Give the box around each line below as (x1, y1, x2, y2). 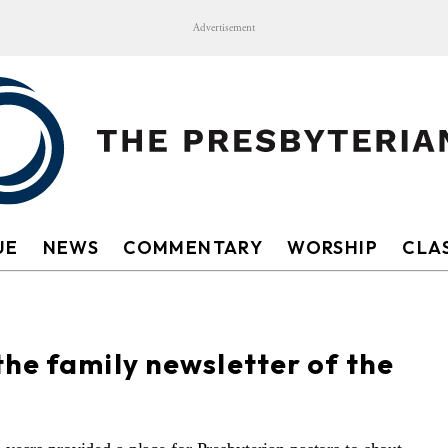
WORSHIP (287, 236, 379, 259)
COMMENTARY (123, 236, 264, 259)
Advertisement (193, 21, 255, 35)
